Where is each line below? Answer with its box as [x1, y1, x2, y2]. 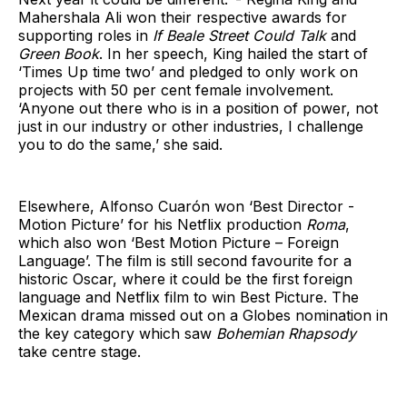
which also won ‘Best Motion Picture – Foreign [18, 233, 339, 252]
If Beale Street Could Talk [153, 25, 326, 45]
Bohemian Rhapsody [216, 323, 356, 342]
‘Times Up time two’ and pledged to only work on [18, 62, 358, 81]
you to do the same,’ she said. [18, 134, 223, 154]
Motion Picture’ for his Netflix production [18, 214, 306, 233]
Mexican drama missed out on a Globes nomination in [18, 305, 388, 324]
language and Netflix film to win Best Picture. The [18, 287, 359, 306]
